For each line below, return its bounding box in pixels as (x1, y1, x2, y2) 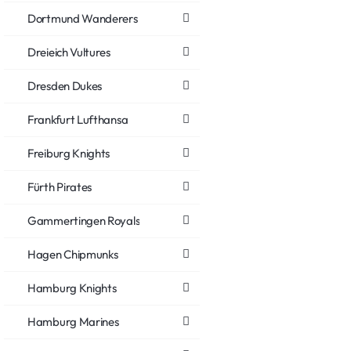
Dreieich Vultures (27, 44, 110, 60)
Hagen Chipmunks (27, 246, 118, 262)
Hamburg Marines (27, 313, 119, 329)
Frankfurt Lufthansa (27, 111, 128, 127)
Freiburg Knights (27, 145, 110, 161)
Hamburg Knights (27, 280, 117, 295)
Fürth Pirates (27, 179, 92, 194)
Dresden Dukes (27, 78, 103, 93)
